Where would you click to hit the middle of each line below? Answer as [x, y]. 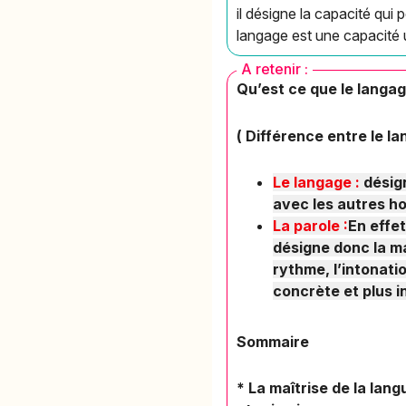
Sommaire [275, 341]
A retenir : [275, 69]
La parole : [311, 225]
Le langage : [317, 182]
